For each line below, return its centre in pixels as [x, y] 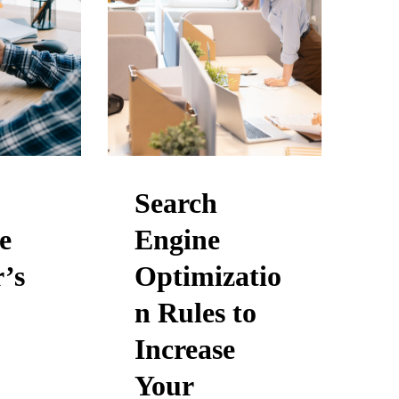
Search [175, 203]
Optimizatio [208, 276]
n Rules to [195, 313]
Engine [177, 240]
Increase [184, 349]
